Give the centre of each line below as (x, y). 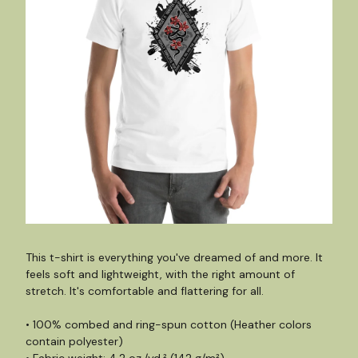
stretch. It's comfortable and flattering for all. (145, 291)
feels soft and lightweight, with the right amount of (160, 274)
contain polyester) (74, 341)
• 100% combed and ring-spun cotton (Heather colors (169, 324)
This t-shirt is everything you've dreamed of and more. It (174, 257)
